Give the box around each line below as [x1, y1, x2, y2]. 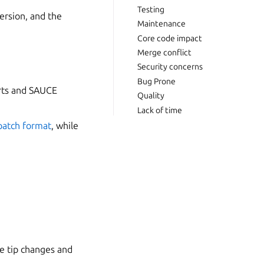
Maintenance [137, 19, 186, 29]
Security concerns [137, 62, 203, 72]
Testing [137, 4, 164, 14]
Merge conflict [137, 48, 192, 58]
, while [51, 120, 78, 131]
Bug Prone [137, 76, 176, 86]
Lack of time [137, 105, 182, 115]
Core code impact [137, 33, 202, 43]
